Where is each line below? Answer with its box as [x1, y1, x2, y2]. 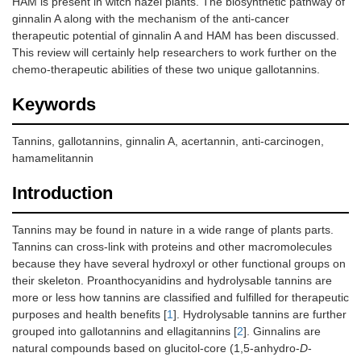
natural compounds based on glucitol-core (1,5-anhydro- [12, 342, 300, 355]
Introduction [12, 183, 113, 204]
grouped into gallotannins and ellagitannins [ [12, 325, 237, 338]
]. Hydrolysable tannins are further [173, 308, 346, 322]
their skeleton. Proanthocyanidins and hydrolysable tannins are [12, 274, 332, 288]
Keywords [12, 94, 96, 115]
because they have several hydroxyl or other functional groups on [12, 257, 346, 271]
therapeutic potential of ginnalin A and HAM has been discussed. [12, 29, 339, 43]
